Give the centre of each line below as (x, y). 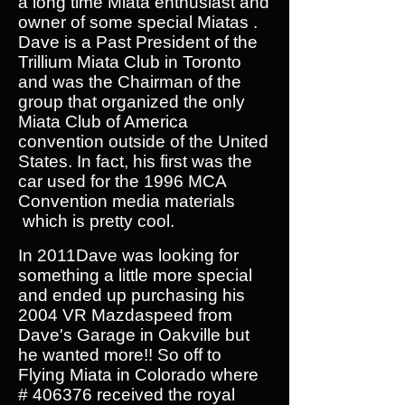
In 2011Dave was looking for (128, 255)
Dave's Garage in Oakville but (134, 335)
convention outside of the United (143, 141)
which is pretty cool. (96, 221)
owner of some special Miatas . (138, 22)
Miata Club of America (103, 122)
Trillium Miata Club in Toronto (130, 62)
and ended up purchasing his (132, 295)
